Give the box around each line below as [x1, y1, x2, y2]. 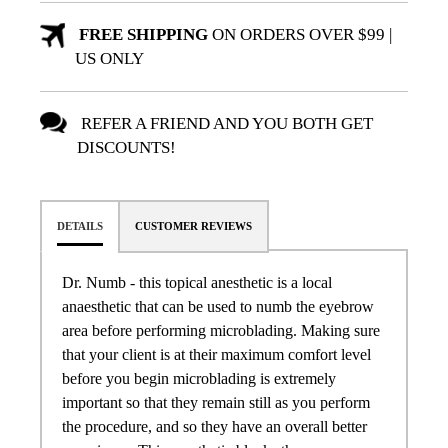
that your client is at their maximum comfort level [62, 345, 371, 363]
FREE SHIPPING [74, 24, 208, 44]
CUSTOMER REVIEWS [135, 220, 252, 232]
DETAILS [57, 220, 103, 232]
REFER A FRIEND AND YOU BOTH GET [77, 113, 374, 133]
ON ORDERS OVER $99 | [207, 24, 392, 44]
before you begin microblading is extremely [62, 369, 336, 387]
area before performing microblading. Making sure [62, 321, 380, 339]
